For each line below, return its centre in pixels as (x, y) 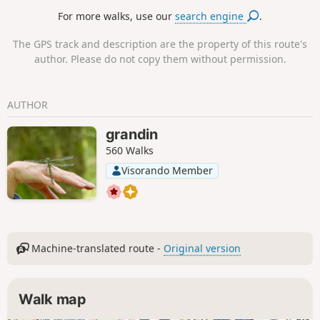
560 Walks (129, 151)
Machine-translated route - (96, 249)
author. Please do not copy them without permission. (160, 59)
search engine (211, 16)
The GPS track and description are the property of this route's (160, 44)
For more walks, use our (117, 16)
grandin (131, 135)
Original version (202, 249)
